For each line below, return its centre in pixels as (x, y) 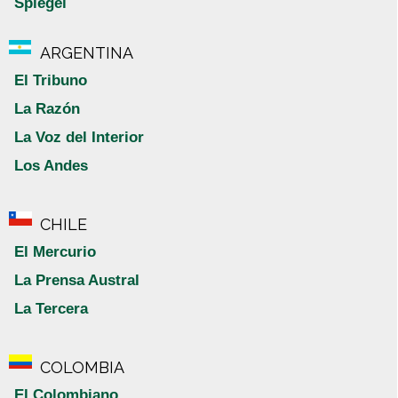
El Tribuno (51, 81)
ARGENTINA (87, 53)
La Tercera (51, 309)
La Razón (47, 109)
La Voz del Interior (79, 138)
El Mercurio (55, 252)
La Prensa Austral (77, 281)
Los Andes (51, 166)
